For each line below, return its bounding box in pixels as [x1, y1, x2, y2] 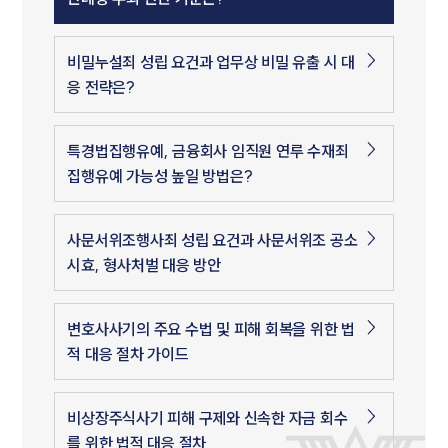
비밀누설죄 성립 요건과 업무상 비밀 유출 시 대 [67, 52, 355, 73]
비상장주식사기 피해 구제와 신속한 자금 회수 [67, 408, 348, 429]
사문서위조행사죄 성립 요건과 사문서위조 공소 [67, 230, 358, 251]
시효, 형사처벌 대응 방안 [67, 255, 221, 276]
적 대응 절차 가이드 [67, 344, 189, 365]
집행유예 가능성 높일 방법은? [67, 166, 253, 187]
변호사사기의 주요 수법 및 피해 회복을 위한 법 [67, 319, 355, 340]
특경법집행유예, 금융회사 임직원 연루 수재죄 [67, 141, 349, 162]
